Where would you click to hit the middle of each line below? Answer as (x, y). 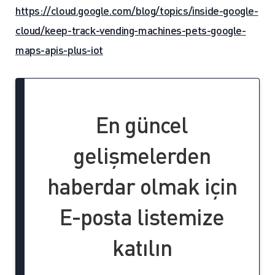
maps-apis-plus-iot (59, 49)
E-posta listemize (142, 217)
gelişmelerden (142, 155)
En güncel (142, 125)
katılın (142, 247)
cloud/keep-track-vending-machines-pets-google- (131, 30)
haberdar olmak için (142, 186)
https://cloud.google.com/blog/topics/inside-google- (137, 10)
